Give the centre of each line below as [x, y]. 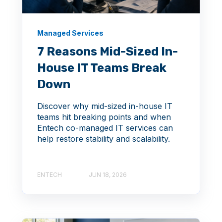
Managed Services [70, 33]
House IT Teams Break [102, 68]
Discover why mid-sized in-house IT [105, 106]
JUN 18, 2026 [108, 175]
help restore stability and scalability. [104, 139]
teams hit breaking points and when [104, 117]
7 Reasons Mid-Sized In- [108, 51]
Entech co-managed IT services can [105, 128]
